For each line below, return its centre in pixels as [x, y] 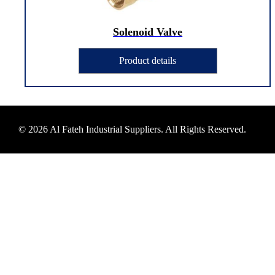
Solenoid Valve [148, 32]
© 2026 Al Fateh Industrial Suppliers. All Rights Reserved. [132, 129]
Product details [148, 60]
